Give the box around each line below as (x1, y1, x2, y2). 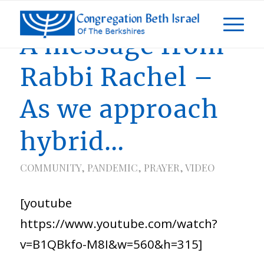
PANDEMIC (87, 161, 138, 174)
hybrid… (19, 126, 124, 157)
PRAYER (143, 161, 180, 174)
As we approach (19, 94, 219, 124)
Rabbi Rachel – (19, 62, 214, 93)
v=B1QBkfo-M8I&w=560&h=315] (19, 236, 202, 252)
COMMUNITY (19, 161, 81, 174)
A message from (19, 30, 225, 61)
